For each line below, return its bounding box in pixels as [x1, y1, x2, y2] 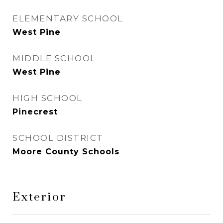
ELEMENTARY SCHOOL [12, 13, 123, 23]
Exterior [12, 190, 67, 205]
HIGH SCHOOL [12, 93, 83, 103]
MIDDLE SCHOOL [12, 53, 96, 63]
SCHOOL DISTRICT [12, 133, 104, 143]
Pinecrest [12, 107, 58, 116]
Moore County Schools [12, 147, 119, 156]
